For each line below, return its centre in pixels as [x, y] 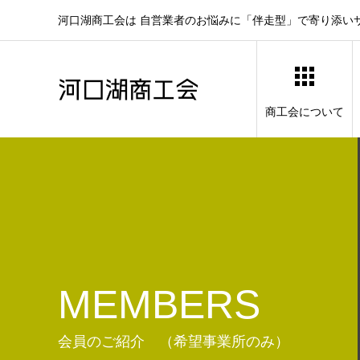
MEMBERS [159, 304]
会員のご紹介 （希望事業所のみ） [174, 341]
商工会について [305, 112]
